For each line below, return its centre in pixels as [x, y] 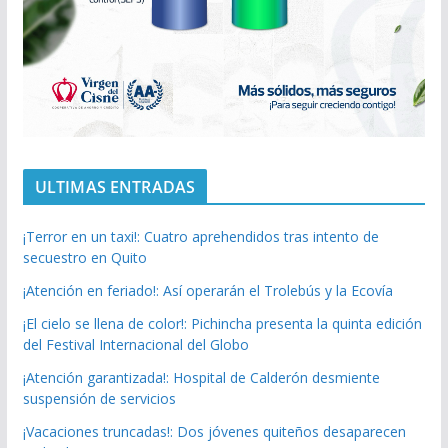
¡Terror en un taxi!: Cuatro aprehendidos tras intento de [200, 236]
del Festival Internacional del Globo [135, 344]
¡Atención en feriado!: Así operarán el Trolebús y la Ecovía [207, 290]
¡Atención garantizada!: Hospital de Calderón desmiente [201, 377]
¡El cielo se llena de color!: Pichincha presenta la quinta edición [222, 323]
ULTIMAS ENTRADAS [115, 186]
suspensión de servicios [99, 398]
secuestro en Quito [84, 257]
